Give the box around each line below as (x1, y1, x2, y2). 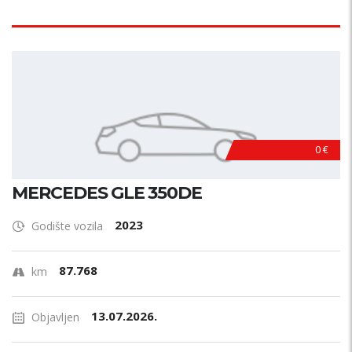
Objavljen (31, 310, 79, 324)
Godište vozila (31, 218, 103, 233)
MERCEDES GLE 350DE (12, 182, 202, 203)
